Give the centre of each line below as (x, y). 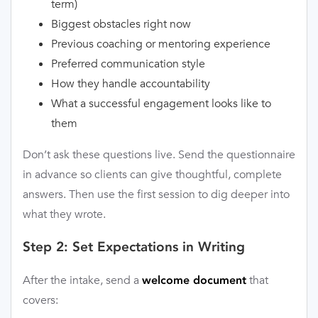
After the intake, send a (82, 280)
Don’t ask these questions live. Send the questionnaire (159, 154)
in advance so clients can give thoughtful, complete (152, 174)
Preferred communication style (128, 63)
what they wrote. (64, 214)
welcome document (194, 280)
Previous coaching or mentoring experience (161, 43)
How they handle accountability (131, 83)
